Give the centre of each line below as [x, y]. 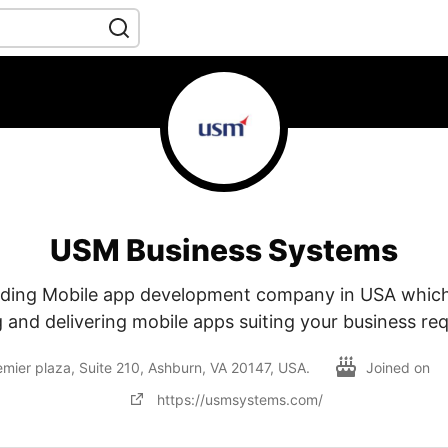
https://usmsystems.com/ [240, 399]
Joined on [399, 367]
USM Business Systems [224, 250]
